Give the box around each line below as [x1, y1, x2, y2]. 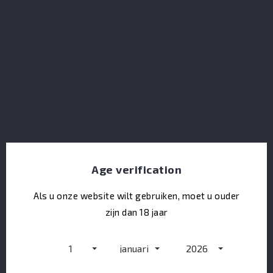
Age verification [91, 163, 182, 176]
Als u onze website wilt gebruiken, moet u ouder [34, 190, 240, 201]
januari [119, 243, 149, 254]
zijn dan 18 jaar [105, 207, 168, 218]
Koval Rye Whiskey [97, 93, 175, 103]
